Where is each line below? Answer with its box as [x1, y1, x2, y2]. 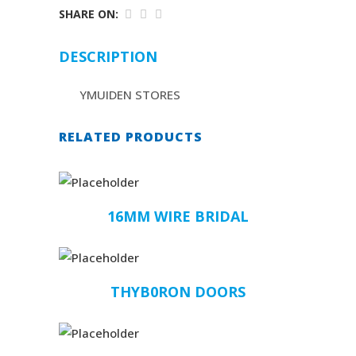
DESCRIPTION [59, 47, 157, 66]
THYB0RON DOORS [110, 282, 246, 301]
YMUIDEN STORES [79, 87, 180, 103]
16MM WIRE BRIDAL [107, 207, 249, 226]
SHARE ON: [59, 6, 118, 21]
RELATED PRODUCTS [59, 128, 203, 145]
